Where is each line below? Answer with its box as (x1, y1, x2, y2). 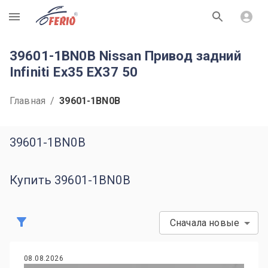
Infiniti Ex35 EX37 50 (10, 64, 138, 80)
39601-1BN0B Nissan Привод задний (10, 48, 241, 63)
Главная (10, 95, 46, 106)
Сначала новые (170, 217, 239, 229)
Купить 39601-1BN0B (10, 173, 130, 187)
